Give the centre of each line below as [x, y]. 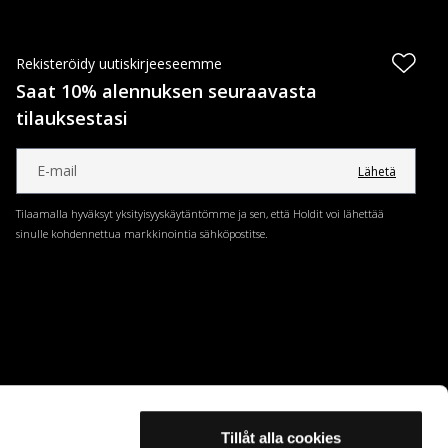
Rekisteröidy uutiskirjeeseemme [119, 63]
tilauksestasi [72, 118]
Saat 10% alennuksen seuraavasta [166, 91]
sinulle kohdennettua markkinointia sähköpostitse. [142, 233]
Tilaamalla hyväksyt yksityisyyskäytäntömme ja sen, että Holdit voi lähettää [200, 213]
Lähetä [377, 171]
